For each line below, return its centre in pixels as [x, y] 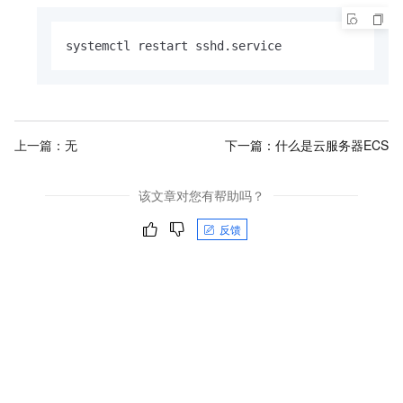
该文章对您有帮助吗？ [201, 196]
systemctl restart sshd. [148, 46]
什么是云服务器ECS [332, 144]
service [256, 46]
